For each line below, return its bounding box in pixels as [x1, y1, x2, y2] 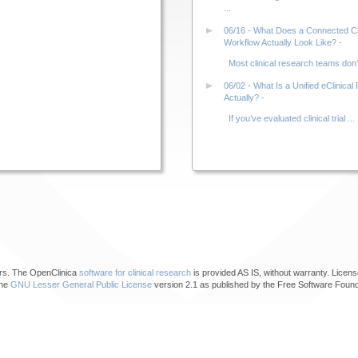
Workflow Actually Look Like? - [224, 38, 342, 48]
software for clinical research [79, 268, 191, 277]
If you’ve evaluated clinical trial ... [224, 113, 355, 124]
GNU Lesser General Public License [10, 280, 152, 289]
